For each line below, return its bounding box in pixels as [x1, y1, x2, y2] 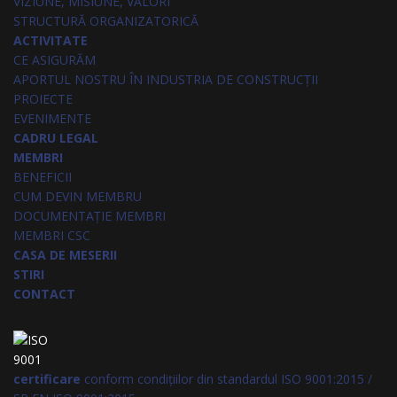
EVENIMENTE [13, 110, 91, 127]
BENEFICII [13, 168, 72, 185]
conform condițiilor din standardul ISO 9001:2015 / [81, 370, 372, 387]
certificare [13, 370, 81, 387]
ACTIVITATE [13, 32, 88, 49]
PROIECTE [13, 90, 73, 107]
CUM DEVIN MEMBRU [13, 188, 142, 205]
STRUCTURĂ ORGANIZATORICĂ [13, 12, 198, 29]
